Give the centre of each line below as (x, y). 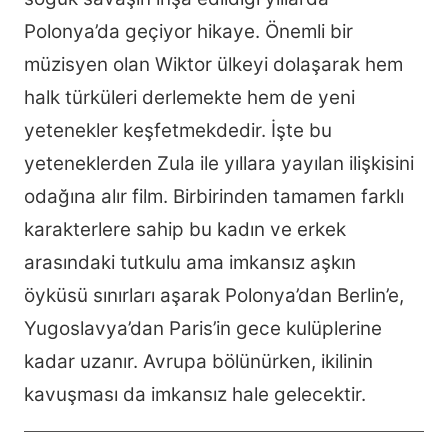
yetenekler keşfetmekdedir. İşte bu (178, 130)
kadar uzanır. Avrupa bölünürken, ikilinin (198, 361)
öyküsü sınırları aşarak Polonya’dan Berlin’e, (214, 295)
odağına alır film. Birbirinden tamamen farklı (214, 196)
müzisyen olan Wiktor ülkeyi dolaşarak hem (213, 64)
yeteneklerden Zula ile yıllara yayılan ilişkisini (219, 163)
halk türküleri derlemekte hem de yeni (189, 97)
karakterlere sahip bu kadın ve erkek (185, 229)
